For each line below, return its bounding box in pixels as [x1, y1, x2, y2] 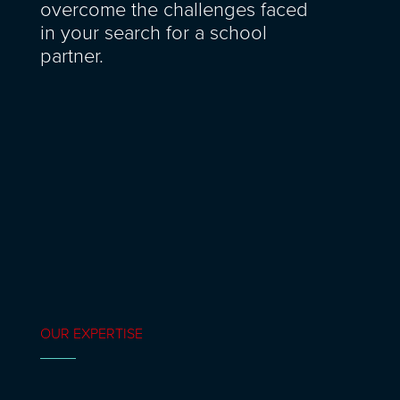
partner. [39, 45, 104, 68]
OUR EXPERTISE [39, 325, 143, 343]
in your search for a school [39, 21, 267, 45]
